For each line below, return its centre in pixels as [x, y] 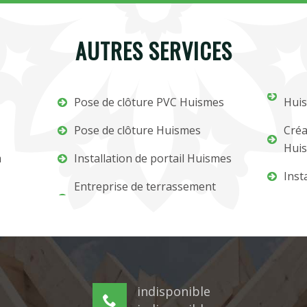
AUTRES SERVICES [153, 50]
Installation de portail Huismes [153, 158]
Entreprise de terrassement [145, 186]
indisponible [173, 292]
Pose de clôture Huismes [138, 130]
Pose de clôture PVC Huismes [149, 102]
